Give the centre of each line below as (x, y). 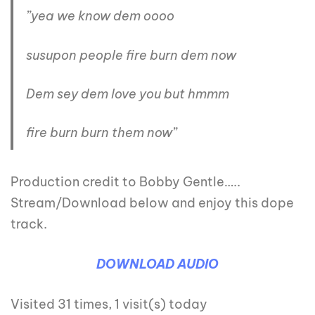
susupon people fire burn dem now (131, 55)
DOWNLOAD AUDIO (157, 264)
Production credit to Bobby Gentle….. (126, 181)
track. (29, 224)
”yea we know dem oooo (100, 16)
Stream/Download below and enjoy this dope (152, 202)
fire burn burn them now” (101, 133)
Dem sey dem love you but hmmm (127, 94)
